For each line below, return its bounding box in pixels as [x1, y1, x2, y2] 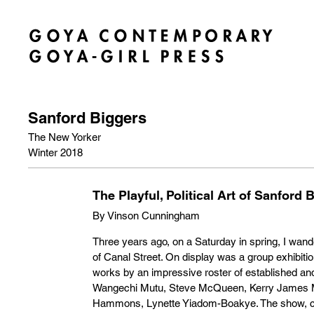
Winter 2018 [28, 146, 83, 158]
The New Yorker [28, 131, 101, 143]
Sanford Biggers [28, 109, 146, 127]
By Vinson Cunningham [93, 210, 200, 221]
